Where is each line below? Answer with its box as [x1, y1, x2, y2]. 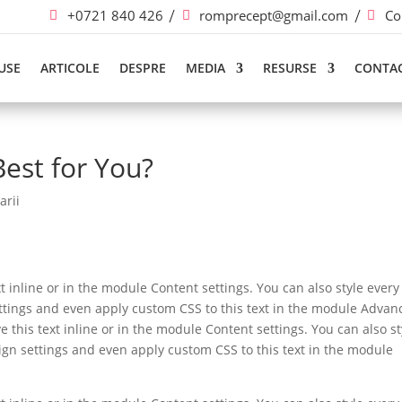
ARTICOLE [40, 59, 100, 76]
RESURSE [263, 59, 318, 76]
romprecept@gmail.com [199, 6, 349, 24]
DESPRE [119, 59, 167, 76]
